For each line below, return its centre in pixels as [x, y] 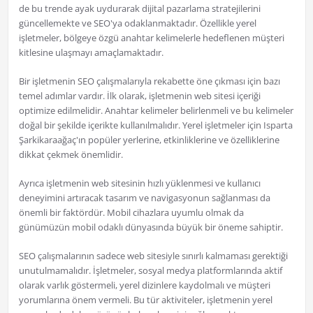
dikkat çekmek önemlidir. [71, 155]
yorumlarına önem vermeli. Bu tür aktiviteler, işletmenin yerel [145, 300]
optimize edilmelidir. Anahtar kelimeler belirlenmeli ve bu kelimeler [156, 111]
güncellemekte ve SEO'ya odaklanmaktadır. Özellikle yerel [137, 23]
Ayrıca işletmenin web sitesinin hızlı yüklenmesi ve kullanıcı [139, 183]
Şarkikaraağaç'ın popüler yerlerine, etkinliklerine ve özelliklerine [149, 140]
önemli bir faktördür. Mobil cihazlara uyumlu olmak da [131, 213]
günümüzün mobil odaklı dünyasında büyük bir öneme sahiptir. [151, 227]
